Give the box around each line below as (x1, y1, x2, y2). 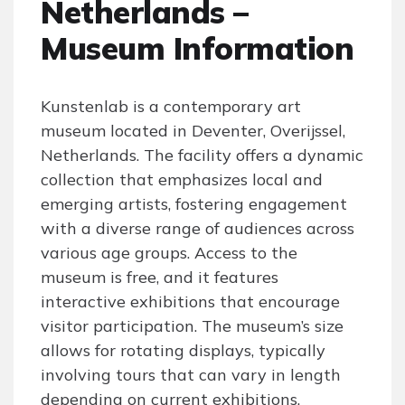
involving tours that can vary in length (41, 364, 341, 386)
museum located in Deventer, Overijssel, (41, 120, 345, 142)
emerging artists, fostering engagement (41, 193, 347, 215)
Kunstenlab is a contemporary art (41, 96, 301, 118)
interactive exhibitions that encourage (41, 291, 340, 313)
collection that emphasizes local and (41, 169, 323, 191)
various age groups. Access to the (41, 242, 297, 264)
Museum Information (41, 29, 353, 69)
